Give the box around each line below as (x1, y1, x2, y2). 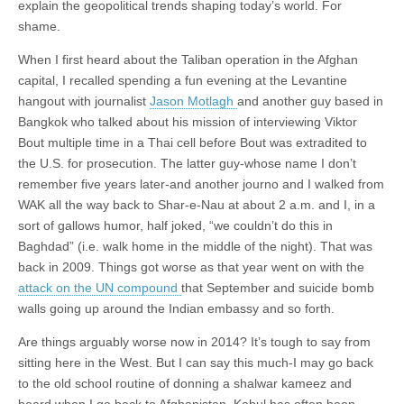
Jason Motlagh (150, 93, 237, 108)
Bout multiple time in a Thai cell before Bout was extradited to (18, 134, 367, 150)
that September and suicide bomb (181, 280, 374, 295)
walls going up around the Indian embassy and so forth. (18, 300, 335, 316)
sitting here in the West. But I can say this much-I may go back (18, 354, 373, 370)
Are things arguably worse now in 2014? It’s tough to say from (18, 334, 371, 349)
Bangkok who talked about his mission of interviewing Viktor (18, 114, 357, 129)
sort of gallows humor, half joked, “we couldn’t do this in (18, 217, 333, 233)
